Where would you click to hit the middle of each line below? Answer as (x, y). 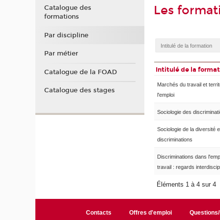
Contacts (98, 213)
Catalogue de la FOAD (80, 72)
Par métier (61, 54)
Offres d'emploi (150, 213)
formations (61, 17)
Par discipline (66, 35)
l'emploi (166, 95)
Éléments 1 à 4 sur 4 (188, 185)
